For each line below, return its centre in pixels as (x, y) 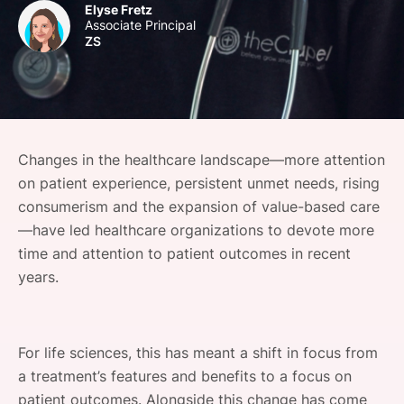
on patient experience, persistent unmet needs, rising (199, 183)
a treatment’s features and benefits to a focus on (185, 376)
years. (41, 276)
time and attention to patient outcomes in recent (184, 253)
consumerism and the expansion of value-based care (199, 206)
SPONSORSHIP (86, 14)
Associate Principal (140, 24)
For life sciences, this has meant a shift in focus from (198, 352)
